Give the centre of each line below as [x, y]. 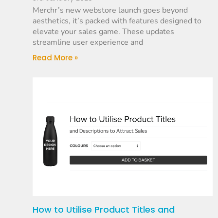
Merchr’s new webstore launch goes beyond [110, 10]
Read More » [55, 58]
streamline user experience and [88, 43]
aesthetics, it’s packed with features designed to [117, 21]
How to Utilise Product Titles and [104, 210]
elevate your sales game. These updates [104, 32]
